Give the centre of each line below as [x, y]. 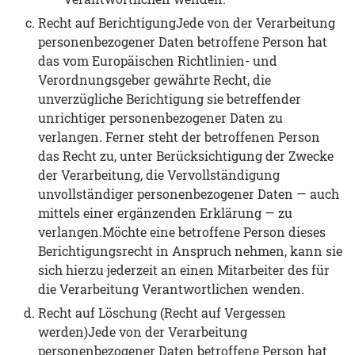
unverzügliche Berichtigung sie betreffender [170, 99]
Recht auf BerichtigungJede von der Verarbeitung [187, 23]
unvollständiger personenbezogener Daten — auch [189, 194]
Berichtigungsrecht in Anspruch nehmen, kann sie [190, 251]
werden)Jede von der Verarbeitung [143, 332]
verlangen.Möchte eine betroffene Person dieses [182, 232]
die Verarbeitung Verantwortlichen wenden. [171, 289]
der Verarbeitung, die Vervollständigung [159, 175]
